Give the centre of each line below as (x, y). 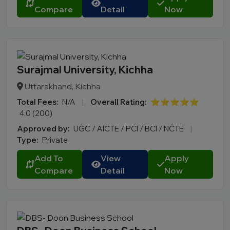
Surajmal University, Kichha (85, 69)
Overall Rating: (118, 102)
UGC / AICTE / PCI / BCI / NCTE (129, 128)
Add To (49, 158)
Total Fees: (37, 102)
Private (55, 140)
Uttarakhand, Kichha (62, 86)
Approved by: (43, 128)
